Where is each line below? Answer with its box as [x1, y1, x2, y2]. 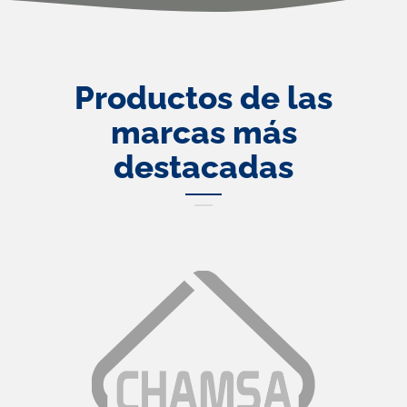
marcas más [110, 114, 297, 152]
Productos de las [74, 79, 333, 117]
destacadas [114, 148, 293, 186]
